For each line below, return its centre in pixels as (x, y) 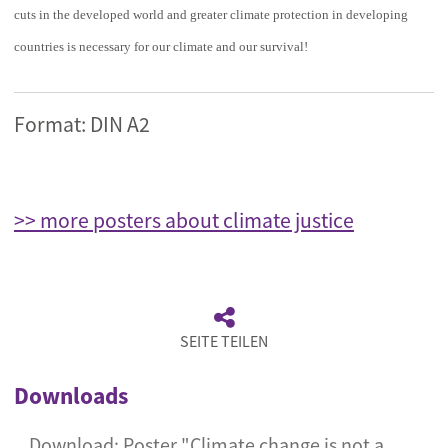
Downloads (71, 395)
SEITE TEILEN (224, 341)
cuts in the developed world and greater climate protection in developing (211, 14)
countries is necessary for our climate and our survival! (161, 46)
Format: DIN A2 (82, 124)
